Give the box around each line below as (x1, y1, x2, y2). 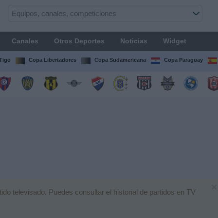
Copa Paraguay (163, 57, 203, 63)
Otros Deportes (54, 37, 105, 45)
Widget (163, 37, 186, 45)
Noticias (120, 37, 147, 45)
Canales (11, 37, 38, 45)
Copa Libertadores (28, 57, 76, 63)
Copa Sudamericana (94, 57, 146, 63)
